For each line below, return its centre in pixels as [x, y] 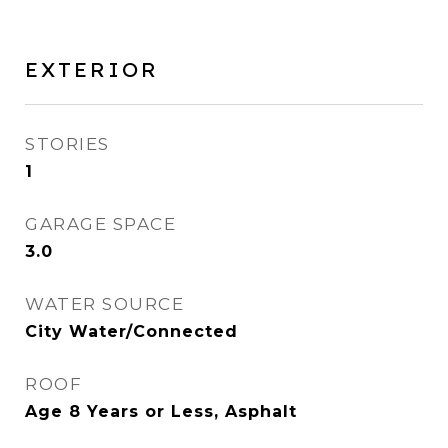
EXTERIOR [92, 69]
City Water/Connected [131, 331]
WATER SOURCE [104, 304]
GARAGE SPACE [100, 224]
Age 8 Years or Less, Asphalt [161, 411]
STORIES [67, 144]
